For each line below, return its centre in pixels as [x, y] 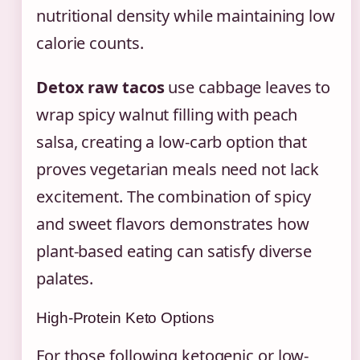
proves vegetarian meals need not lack [178, 169]
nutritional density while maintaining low [186, 15]
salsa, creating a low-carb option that [172, 141]
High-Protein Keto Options [125, 317]
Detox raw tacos [100, 87]
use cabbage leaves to [247, 87]
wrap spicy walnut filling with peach [167, 114]
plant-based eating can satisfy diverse [174, 251]
